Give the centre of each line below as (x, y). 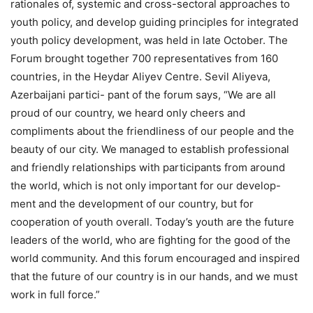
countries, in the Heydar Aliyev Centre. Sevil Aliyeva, (140, 77)
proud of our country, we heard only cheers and (128, 113)
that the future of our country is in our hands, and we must (154, 277)
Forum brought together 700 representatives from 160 (144, 59)
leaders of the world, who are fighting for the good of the (151, 240)
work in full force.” (55, 295)
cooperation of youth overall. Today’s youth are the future (152, 222)
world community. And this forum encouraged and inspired (155, 259)
